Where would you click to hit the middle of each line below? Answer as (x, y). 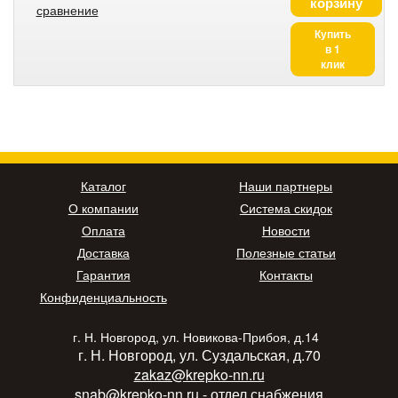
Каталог (103, 185)
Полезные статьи (286, 252)
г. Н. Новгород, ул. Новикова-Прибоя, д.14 (199, 336)
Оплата (103, 230)
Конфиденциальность (103, 296)
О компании (103, 207)
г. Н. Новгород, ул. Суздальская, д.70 (199, 354)
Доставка (103, 252)
